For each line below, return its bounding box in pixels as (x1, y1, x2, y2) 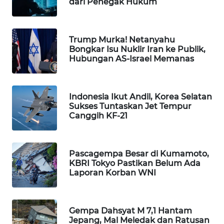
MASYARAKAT (20, 162, 60, 171)
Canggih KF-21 (69, 110, 127, 120)
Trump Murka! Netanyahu (69, 34, 175, 44)
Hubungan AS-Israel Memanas (69, 53, 194, 63)
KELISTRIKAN (20, 173, 60, 182)
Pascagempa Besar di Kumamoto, (69, 148, 209, 158)
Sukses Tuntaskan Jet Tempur (69, 101, 191, 111)
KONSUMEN (20, 125, 55, 134)
